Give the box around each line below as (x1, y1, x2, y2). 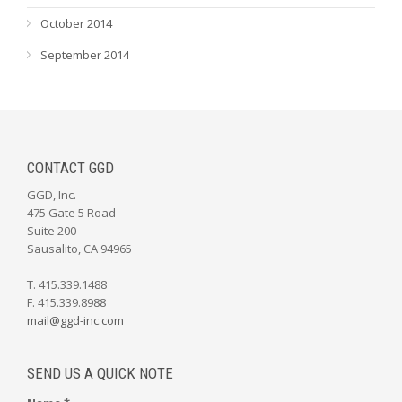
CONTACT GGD (27, 159, 114, 177)
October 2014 (40, 15, 112, 31)
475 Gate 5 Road (27, 205, 116, 221)
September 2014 (40, 47, 129, 63)
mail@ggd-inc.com (27, 312, 124, 328)
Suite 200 (27, 223, 76, 239)
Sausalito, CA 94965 (27, 240, 132, 257)
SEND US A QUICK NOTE (27, 364, 173, 382)
